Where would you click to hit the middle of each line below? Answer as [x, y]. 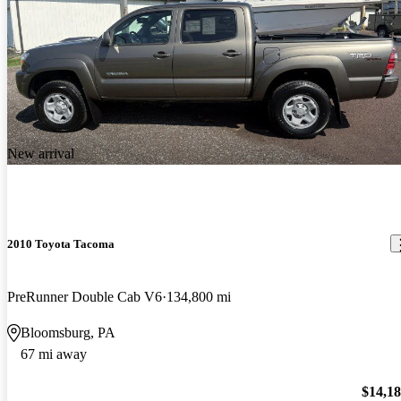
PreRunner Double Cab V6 [85, 296]
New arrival [41, 154]
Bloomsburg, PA [68, 332]
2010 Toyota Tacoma [61, 243]
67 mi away [54, 354]
